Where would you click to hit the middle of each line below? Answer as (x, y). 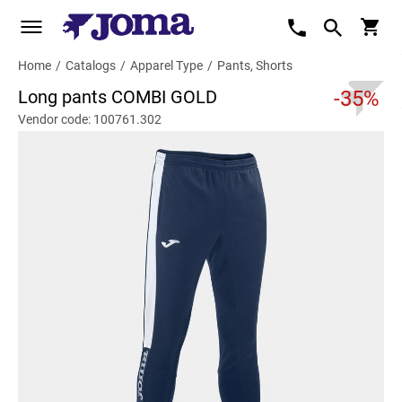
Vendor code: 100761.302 (90, 119)
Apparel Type (166, 66)
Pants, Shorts (255, 66)
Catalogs (91, 66)
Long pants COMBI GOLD (118, 97)
